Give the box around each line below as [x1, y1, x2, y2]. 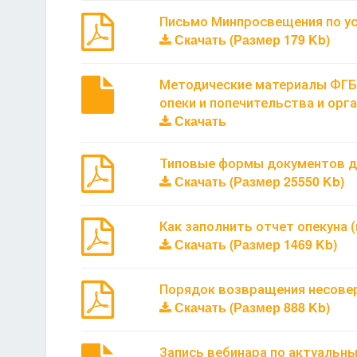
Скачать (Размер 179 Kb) [171, 29, 330, 49]
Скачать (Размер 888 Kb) [171, 297, 330, 316]
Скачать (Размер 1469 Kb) [171, 234, 337, 253]
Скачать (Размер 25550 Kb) [171, 171, 344, 190]
